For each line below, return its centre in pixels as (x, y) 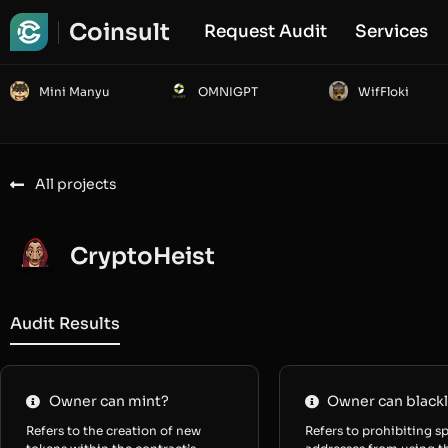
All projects (76, 184)
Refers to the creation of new (113, 431)
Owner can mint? (108, 401)
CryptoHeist (142, 256)
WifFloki (383, 91)
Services (391, 31)
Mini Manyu (74, 91)
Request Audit (265, 31)
